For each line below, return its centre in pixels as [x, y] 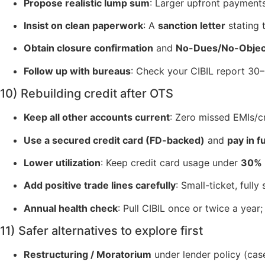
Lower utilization [62, 162]
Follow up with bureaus [77, 71]
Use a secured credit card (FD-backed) [114, 140]
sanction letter [192, 25]
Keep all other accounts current [97, 117]
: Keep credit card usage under [171, 162]
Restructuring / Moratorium [88, 255]
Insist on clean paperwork [83, 25]
